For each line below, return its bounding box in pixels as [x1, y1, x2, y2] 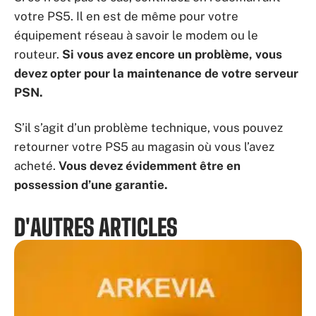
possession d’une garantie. [14, 177, 168, 192]
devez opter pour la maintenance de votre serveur [14, 66, 298, 81]
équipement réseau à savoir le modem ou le [14, 28, 258, 43]
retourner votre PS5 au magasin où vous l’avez [14, 139, 274, 154]
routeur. [14, 47, 62, 62]
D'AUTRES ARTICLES [14, 213, 178, 241]
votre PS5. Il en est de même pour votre [14, 9, 238, 24]
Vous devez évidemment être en [59, 158, 241, 173]
